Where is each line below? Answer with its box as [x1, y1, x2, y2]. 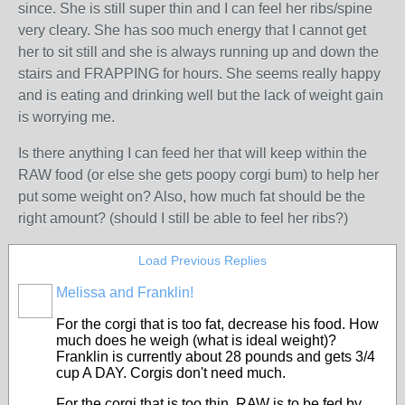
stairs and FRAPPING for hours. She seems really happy [18, 66, 381, 81]
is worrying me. [18, 109, 115, 125]
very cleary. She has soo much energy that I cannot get [18, 23, 366, 38]
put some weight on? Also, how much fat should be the [18, 189, 365, 204]
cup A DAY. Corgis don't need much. [56, 365, 286, 381]
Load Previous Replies [138, 253, 267, 268]
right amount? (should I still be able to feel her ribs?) [18, 211, 348, 226]
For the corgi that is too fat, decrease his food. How [56, 316, 379, 332]
